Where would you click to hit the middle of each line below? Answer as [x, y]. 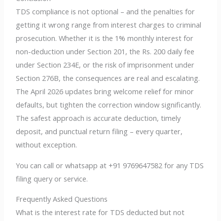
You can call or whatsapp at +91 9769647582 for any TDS [110, 165]
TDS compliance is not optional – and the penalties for [106, 12]
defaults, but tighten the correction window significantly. [109, 105]
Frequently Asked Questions [62, 199]
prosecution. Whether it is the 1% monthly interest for [105, 38]
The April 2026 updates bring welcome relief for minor [105, 92]
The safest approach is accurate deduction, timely [98, 118]
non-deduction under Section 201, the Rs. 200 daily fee [105, 52]
